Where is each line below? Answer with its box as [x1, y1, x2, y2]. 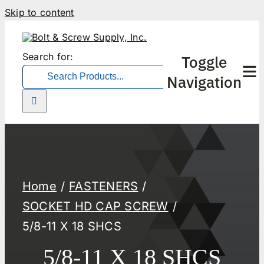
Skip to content [5, 6, 74, 18]
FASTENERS [69, 179, 138, 194]
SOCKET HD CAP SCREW [22, 199, 169, 214]
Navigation [167, 72, 242, 93]
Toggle [181, 52, 227, 72]
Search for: [22, 50, 74, 62]
